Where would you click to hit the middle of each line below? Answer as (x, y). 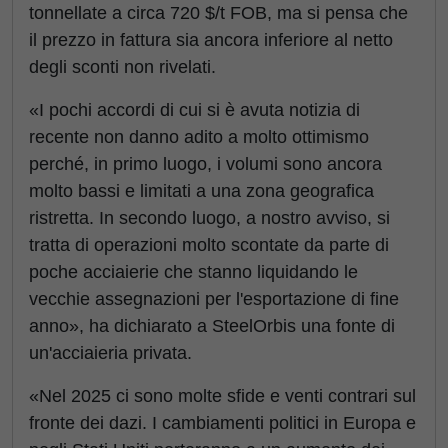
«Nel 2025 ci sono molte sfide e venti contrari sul (222, 396)
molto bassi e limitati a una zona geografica (201, 191)
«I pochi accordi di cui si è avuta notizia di (194, 110)
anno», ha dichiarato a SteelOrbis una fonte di (212, 326)
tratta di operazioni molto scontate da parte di (209, 245)
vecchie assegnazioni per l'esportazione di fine (214, 299)
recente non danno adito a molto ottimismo (199, 137)
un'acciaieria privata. (110, 353)
